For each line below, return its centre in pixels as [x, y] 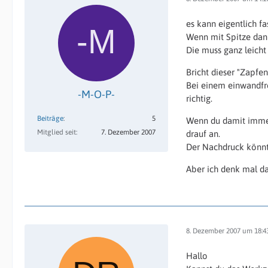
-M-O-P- [96, 94]
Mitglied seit [57, 132]
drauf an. [203, 134]
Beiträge [50, 118]
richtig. [199, 98]
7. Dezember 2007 [128, 132]
